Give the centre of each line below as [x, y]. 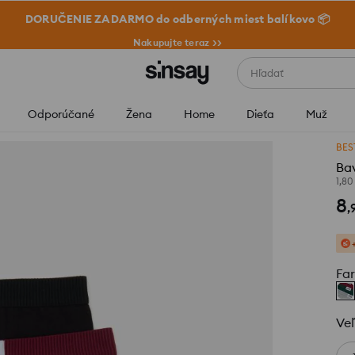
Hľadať [267, 73]
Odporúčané [61, 114]
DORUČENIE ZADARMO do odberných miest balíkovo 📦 [177, 19]
